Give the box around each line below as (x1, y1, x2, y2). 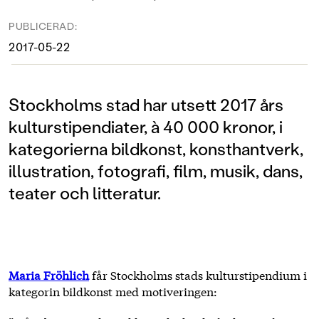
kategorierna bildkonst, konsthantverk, (9, 137, 303, 159)
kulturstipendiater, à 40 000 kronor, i (9, 115, 283, 137)
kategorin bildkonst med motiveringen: (9, 282, 217, 299)
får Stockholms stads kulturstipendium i (89, 266, 307, 283)
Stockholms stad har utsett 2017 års (9, 93, 283, 115)
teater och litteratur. (9, 181, 161, 204)
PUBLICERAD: (9, 19, 78, 33)
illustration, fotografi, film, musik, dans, (9, 159, 303, 182)
